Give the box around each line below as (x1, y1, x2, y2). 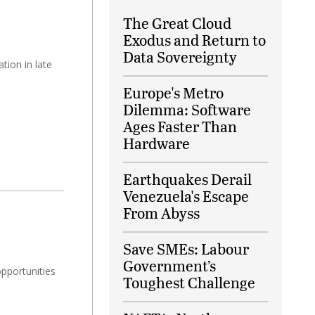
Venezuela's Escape (123, 186, 249, 207)
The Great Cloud (123, 13, 231, 34)
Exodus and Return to (123, 30, 266, 51)
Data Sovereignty (123, 46, 237, 67)
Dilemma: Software (123, 99, 251, 120)
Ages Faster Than (123, 116, 237, 137)
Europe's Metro (123, 82, 224, 103)
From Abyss (123, 202, 200, 224)
